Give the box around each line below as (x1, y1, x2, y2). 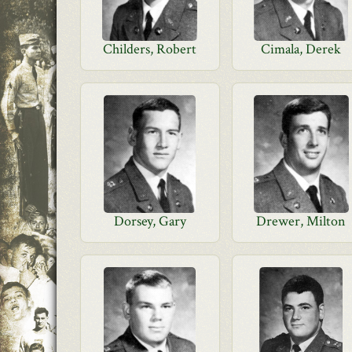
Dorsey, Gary (113, 212, 186, 230)
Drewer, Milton (256, 212, 346, 230)
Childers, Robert (103, 40, 197, 58)
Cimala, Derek (261, 40, 342, 58)
